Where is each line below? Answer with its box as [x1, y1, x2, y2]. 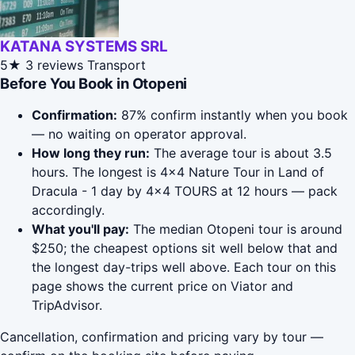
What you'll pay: [32, 221, 129, 238]
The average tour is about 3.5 [150, 145, 332, 162]
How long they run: [32, 145, 150, 162]
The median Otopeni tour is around [129, 221, 342, 238]
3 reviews [25, 57, 83, 74]
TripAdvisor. [32, 297, 102, 314]
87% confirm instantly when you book [117, 107, 348, 124]
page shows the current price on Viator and [32, 278, 293, 295]
